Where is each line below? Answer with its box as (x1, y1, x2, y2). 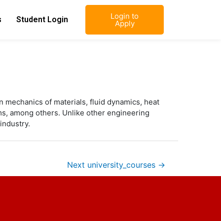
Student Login (16, 15, 69, 24)
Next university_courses (67, 160, 158, 170)
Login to (110, 11, 139, 21)
